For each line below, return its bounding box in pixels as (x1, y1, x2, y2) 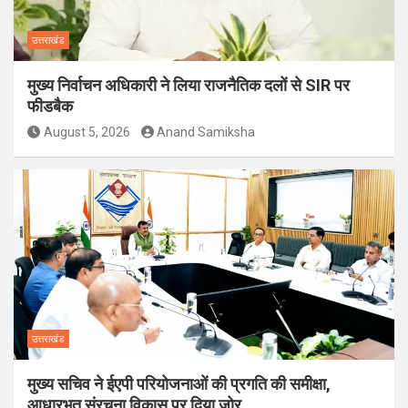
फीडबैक (27, 96, 73, 116)
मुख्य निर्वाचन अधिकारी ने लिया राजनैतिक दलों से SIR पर (27, 75, 350, 95)
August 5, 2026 (43, 124, 130, 139)
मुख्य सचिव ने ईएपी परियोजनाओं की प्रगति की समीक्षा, (27, 373, 331, 393)
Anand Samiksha (157, 124, 255, 139)
